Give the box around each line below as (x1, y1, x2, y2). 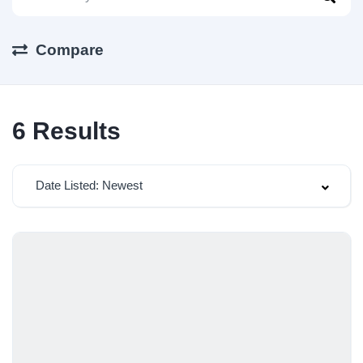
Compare (36, 41, 104, 58)
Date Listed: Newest (36, 177, 143, 192)
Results (26, 117, 121, 144)
